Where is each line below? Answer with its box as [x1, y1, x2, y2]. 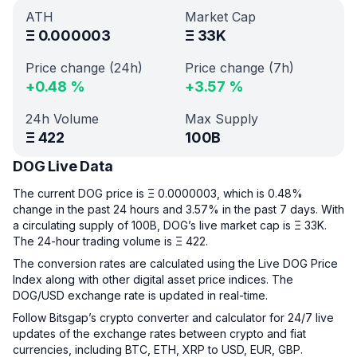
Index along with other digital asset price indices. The [13, 273, 293, 286]
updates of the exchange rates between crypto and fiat [13, 327, 306, 340]
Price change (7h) [185, 60, 294, 76]
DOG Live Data [13, 158, 113, 175]
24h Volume [25, 111, 99, 127]
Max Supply [185, 111, 258, 127]
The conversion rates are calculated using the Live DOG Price [13, 257, 338, 270]
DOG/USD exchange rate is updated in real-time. [13, 288, 268, 302]
